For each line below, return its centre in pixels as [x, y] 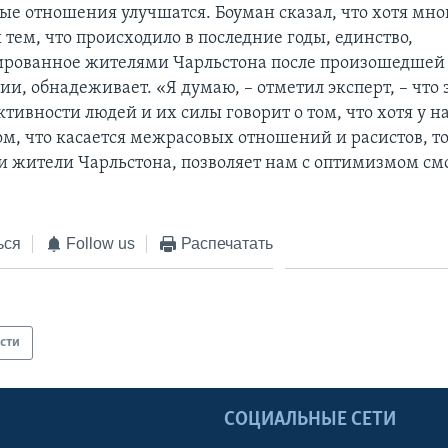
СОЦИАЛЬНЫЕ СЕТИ [310, 420]
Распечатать [226, 243]
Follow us [101, 243]
